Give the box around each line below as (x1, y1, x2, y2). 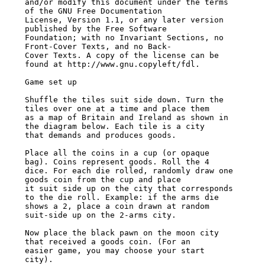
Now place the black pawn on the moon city (24, 228, 219, 238)
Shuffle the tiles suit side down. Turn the (24, 95, 224, 105)
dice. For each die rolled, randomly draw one (24, 166, 233, 176)
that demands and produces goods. (24, 131, 176, 140)
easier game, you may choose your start (24, 246, 205, 256)
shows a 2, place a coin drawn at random (24, 202, 209, 211)
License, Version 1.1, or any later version (24, 15, 224, 25)
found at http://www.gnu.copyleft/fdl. (24, 60, 200, 69)
